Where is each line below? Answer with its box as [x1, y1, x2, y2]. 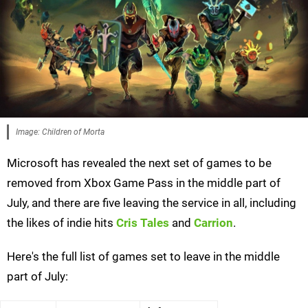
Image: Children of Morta [16, 127, 104, 137]
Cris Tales [116, 216, 169, 230]
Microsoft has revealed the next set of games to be [7, 156, 272, 170]
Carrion [194, 216, 233, 230]
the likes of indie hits [7, 216, 116, 230]
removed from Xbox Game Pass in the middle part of [7, 176, 280, 190]
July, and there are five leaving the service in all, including [7, 196, 296, 210]
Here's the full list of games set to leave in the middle [7, 250, 280, 264]
